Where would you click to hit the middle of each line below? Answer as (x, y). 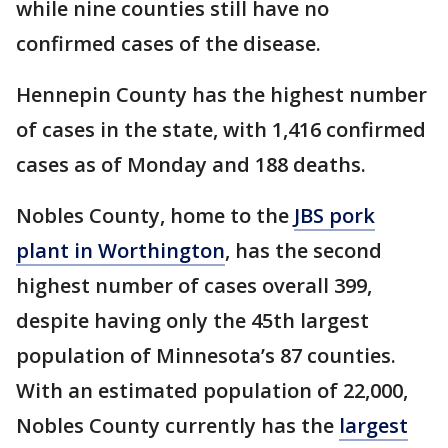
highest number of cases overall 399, (194, 285)
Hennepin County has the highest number (221, 94)
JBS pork (334, 215)
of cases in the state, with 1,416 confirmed (221, 129)
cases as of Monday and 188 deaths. (193, 164)
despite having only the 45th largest (192, 320)
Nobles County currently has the (177, 425)
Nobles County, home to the (155, 215)
